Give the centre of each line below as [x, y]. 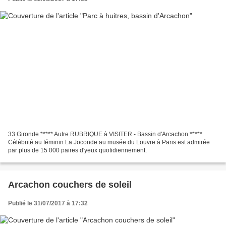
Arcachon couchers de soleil [70, 184]
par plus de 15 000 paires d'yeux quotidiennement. [77, 150]
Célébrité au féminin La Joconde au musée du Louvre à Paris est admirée [109, 142]
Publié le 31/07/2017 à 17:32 [48, 203]
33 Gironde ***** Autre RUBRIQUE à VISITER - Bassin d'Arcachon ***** [105, 134]
